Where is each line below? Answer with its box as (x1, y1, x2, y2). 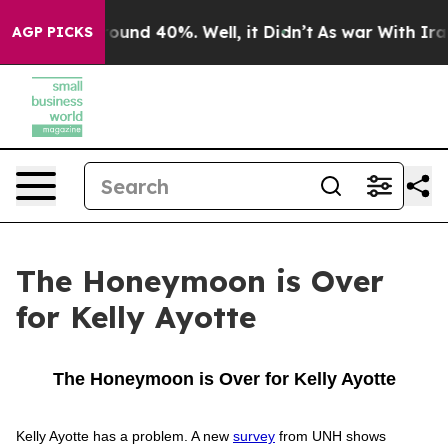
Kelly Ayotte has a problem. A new (16, 428, 233, 444)
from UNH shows (275, 428, 386, 444)
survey (233, 428, 275, 444)
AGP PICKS (12, 23, 93, 41)
